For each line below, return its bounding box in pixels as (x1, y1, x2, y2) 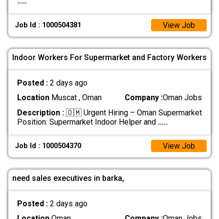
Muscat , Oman (49, 93, 102, 103)
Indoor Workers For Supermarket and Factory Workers (12, 52, 207, 62)
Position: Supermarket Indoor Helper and (17, 117, 158, 127)
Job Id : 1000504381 (15, 21, 82, 29)
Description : (17, 108, 64, 117)
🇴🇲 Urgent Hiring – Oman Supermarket (64, 108, 202, 117)
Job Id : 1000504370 (15, 141, 82, 150)
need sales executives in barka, (12, 173, 124, 183)
